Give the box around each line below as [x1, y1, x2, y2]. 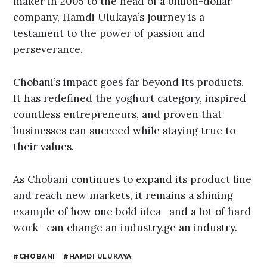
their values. [13, 139, 74, 153]
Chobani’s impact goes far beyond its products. [13, 75, 244, 89]
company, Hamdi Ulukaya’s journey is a [13, 11, 205, 24]
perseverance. [13, 43, 83, 57]
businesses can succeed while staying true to [13, 123, 236, 137]
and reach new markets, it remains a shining [13, 188, 234, 202]
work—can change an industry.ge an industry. [13, 221, 238, 234]
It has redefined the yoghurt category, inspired [13, 91, 247, 105]
